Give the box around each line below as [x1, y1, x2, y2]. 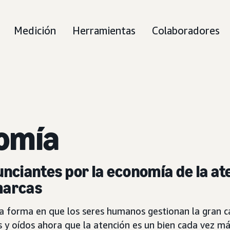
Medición [14, 25, 56, 36]
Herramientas [72, 25, 136, 36]
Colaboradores [152, 25, 220, 36]
